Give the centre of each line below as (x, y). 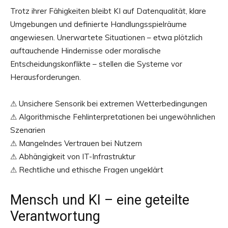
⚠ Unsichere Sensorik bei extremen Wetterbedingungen (109, 103)
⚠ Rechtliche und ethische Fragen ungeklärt (87, 169)
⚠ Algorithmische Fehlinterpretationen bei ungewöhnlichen (113, 117)
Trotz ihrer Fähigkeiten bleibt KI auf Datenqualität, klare (108, 11)
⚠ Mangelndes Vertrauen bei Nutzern (76, 143)
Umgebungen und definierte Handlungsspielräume (98, 24)
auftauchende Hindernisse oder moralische (85, 50)
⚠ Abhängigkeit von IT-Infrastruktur (73, 156)
